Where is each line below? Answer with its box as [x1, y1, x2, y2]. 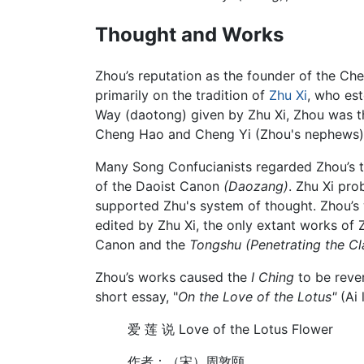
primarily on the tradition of [95, 86, 269, 103]
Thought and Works [95, 22, 284, 46]
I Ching [251, 268, 294, 285]
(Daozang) [223, 177, 288, 194]
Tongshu [189, 236, 241, 253]
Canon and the [95, 236, 189, 253]
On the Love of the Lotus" [178, 288, 336, 305]
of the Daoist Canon [95, 177, 223, 194]
